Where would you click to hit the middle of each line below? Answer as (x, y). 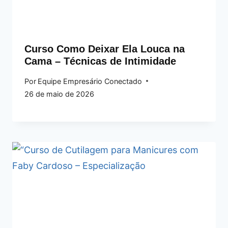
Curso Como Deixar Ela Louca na (105, 49)
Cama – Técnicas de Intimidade (100, 61)
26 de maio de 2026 (59, 94)
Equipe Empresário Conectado (90, 81)
